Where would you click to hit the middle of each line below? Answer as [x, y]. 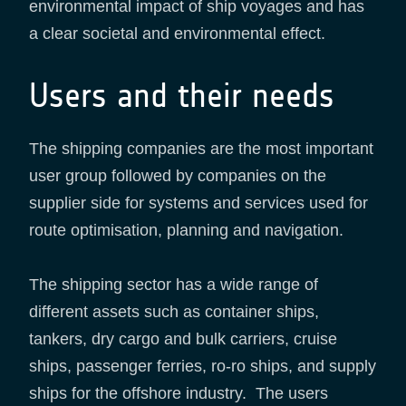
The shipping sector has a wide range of [174, 285]
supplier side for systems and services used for [198, 203]
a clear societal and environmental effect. [177, 34]
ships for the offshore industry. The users [179, 394]
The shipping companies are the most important [201, 149]
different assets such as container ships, [174, 312]
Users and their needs [182, 96]
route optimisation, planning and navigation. [188, 231]
